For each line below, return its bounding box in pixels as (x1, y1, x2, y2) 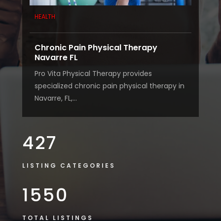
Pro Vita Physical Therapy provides (34, 68, 152, 78)
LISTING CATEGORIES (22, 161, 115, 170)
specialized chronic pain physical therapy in (34, 80, 184, 91)
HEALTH (34, 12, 55, 21)
